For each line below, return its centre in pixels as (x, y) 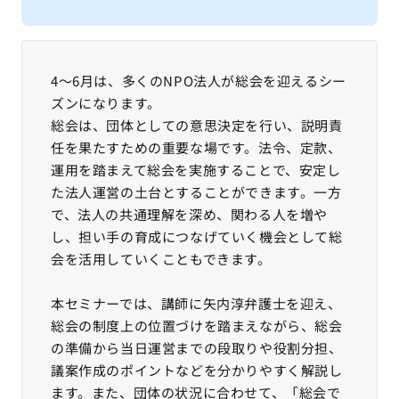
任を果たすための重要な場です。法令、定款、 (196, 147)
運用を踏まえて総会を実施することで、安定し (196, 170)
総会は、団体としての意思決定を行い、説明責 (197, 125)
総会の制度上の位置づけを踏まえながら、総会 (197, 326)
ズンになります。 (106, 103)
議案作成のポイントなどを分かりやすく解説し (197, 370)
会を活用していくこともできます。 (161, 259)
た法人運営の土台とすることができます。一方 (196, 192)
